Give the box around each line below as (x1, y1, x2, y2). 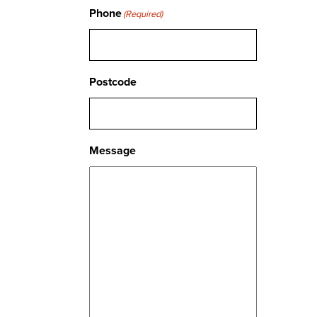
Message (89, 142, 136, 158)
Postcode (89, 74, 137, 90)
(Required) (123, 7, 163, 21)
